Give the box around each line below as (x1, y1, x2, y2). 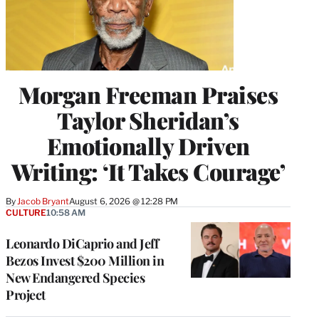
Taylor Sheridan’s (57, 104, 239, 135)
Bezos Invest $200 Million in (6, 251, 164, 269)
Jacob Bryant (17, 195, 69, 206)
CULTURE (6, 206, 47, 218)
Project (6, 286, 46, 303)
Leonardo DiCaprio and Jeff (6, 234, 158, 252)
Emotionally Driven (46, 130, 250, 161)
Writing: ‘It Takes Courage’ (11, 155, 286, 187)
